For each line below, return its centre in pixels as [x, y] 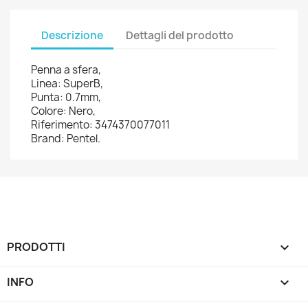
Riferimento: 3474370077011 [100, 125]
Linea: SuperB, [67, 84]
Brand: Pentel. [66, 139]
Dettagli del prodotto [180, 35]
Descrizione [72, 35]
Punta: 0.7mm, [66, 97]
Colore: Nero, [63, 111]
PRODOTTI [36, 247]
